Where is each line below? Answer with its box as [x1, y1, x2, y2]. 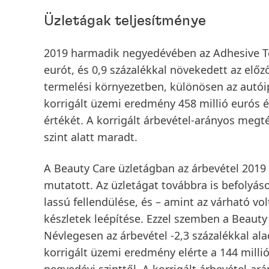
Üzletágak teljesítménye [44, 14, 206, 28]
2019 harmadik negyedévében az [44, 46, 213, 60]
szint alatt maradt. [44, 130, 138, 144]
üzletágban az [115, 161, 192, 175]
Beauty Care [54, 161, 115, 175]
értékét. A [44, 113, 97, 127]
